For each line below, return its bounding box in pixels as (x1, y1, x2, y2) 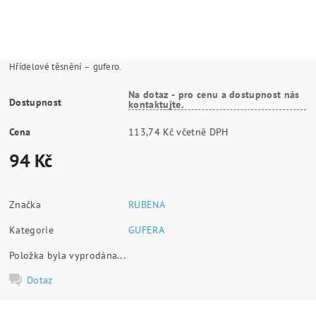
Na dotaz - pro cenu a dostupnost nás (128, 87, 300, 101)
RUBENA (128, 197, 166, 211)
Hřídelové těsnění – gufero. (9, 60, 122, 73)
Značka (9, 197, 42, 211)
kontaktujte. (128, 97, 183, 111)
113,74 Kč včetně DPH (176, 125, 229, 138)
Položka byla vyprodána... (9, 248, 126, 262)
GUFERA (128, 223, 165, 236)
